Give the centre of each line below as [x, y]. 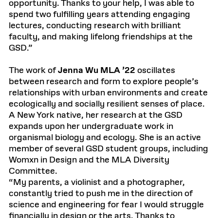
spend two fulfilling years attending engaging [100, 15]
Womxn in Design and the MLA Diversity [89, 160]
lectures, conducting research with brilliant [95, 26]
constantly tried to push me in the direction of [101, 194]
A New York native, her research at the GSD [96, 115]
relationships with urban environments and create [108, 93]
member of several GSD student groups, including [109, 149]
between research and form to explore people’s [104, 82]
